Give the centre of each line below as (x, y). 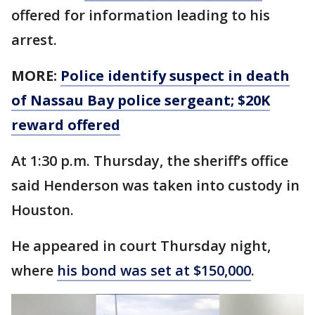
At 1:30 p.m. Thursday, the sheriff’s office (150, 161)
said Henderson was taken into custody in (155, 186)
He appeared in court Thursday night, (141, 246)
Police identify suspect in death (175, 76)
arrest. (34, 40)
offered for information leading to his (141, 15)
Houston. (43, 210)
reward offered (66, 125)
